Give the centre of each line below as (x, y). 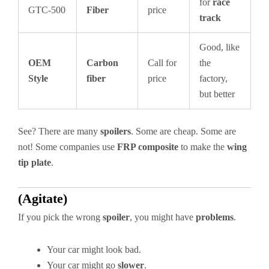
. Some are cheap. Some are (183, 131)
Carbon (102, 63)
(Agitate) (43, 198)
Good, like (219, 47)
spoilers (116, 131)
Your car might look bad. (94, 249)
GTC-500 (47, 10)
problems (215, 217)
